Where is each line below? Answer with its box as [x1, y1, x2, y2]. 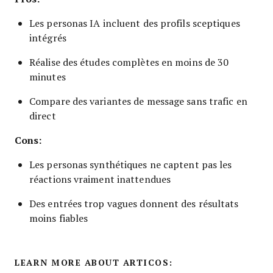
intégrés [29, 31, 66, 44]
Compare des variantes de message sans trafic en [29, 94, 247, 107]
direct [29, 109, 56, 122]
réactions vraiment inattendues [29, 172, 171, 185]
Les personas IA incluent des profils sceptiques [29, 16, 240, 29]
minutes [29, 70, 66, 83]
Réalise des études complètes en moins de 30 [29, 55, 229, 68]
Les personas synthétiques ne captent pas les [29, 158, 232, 171]
